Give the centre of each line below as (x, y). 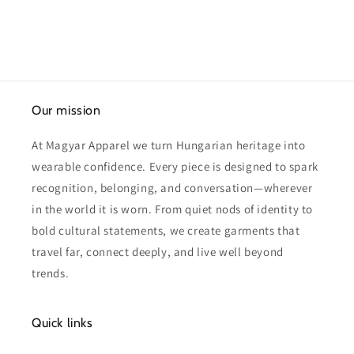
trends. (51, 273)
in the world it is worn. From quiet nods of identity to (173, 209)
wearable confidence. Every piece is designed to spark (175, 166)
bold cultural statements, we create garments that (166, 230)
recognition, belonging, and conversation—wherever (172, 188)
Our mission (66, 110)
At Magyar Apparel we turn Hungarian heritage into (169, 145)
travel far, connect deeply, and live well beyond (158, 252)
